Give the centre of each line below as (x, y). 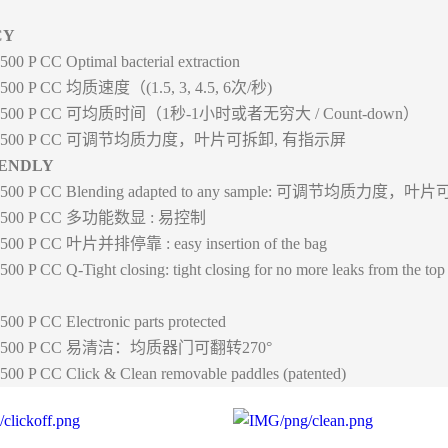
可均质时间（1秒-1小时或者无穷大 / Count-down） (240, 113)
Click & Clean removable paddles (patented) (204, 373)
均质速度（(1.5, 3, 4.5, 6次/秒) (167, 87)
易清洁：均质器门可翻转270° (167, 347)
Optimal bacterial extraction (151, 61)
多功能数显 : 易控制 (134, 217)
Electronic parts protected (144, 321)
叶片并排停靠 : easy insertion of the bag (194, 243)
